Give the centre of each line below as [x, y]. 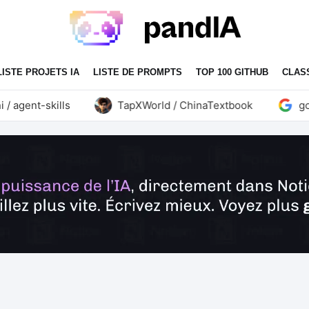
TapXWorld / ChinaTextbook [167, 105]
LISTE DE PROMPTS [138, 72]
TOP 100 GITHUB [232, 72]
